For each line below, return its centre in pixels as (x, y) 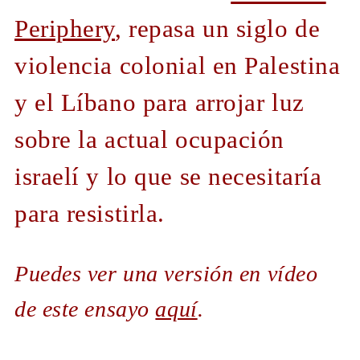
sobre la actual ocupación (149, 139)
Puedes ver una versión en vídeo (166, 274)
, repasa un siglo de (218, 29)
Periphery (65, 29)
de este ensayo (85, 309)
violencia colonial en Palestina (178, 65)
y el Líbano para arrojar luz (160, 102)
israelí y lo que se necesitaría (168, 176)
